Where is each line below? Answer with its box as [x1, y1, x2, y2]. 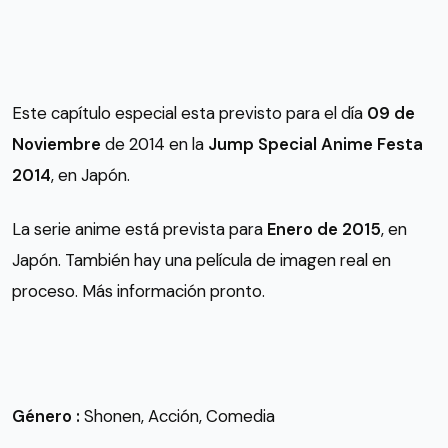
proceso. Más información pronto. [12, 279, 265, 302]
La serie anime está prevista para [12, 217, 267, 240]
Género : [12, 404, 84, 427]
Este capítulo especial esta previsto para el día [12, 102, 367, 125]
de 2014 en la [101, 133, 208, 156]
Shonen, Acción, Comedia [84, 404, 275, 427]
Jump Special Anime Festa [208, 133, 423, 156]
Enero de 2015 [267, 217, 381, 240]
